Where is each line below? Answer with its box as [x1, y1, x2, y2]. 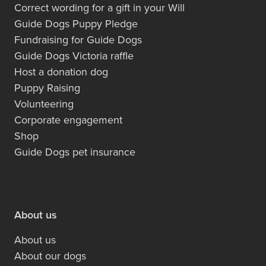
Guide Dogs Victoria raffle [14, 47, 134, 63]
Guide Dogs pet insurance [14, 144, 135, 159]
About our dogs [14, 248, 86, 263]
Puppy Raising [14, 80, 80, 95]
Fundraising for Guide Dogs [14, 31, 142, 47]
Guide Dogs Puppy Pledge [14, 15, 138, 31]
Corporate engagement [14, 112, 122, 127]
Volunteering [14, 96, 74, 111]
